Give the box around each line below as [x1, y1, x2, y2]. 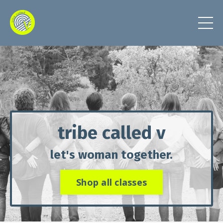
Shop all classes [76, 176, 147, 188]
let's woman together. [50, 148, 173, 162]
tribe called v [58, 122, 165, 144]
